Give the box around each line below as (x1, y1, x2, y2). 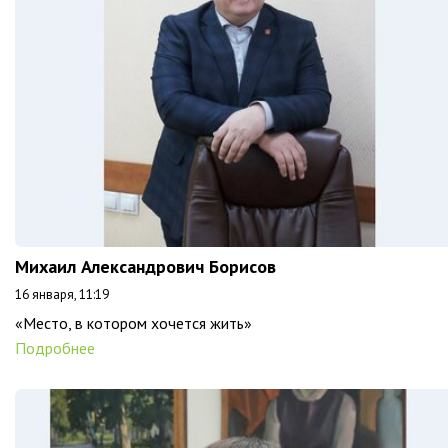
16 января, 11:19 (15, 286, 109, 303)
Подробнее (15, 338, 95, 358)
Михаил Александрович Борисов (15, 255, 276, 278)
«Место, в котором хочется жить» (15, 313, 252, 333)
